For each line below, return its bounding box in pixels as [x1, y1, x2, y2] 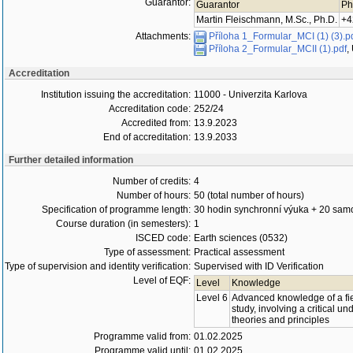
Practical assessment [194, 247, 284, 258]
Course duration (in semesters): [56, 218, 191, 229]
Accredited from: [121, 117, 191, 128]
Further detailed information [9, 154, 133, 165]
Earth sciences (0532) [194, 232, 288, 243]
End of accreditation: [103, 132, 191, 143]
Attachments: [136, 31, 191, 42]
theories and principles [232, 314, 329, 325]
